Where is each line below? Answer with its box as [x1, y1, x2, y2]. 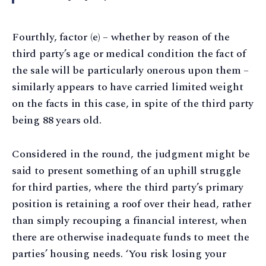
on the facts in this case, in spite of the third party [12, 96, 254, 112]
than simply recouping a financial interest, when [12, 213, 247, 229]
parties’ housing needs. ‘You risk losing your [12, 246, 226, 262]
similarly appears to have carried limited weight [12, 79, 243, 96]
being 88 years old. [12, 112, 102, 129]
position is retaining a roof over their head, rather [12, 196, 251, 213]
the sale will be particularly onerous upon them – [12, 62, 249, 79]
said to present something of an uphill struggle [12, 163, 241, 179]
